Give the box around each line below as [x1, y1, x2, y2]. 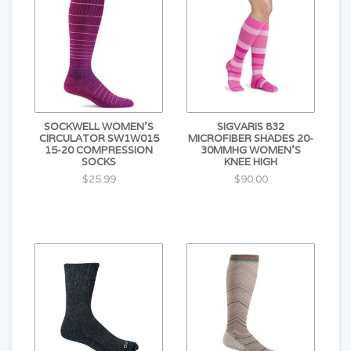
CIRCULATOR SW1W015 [38, 132, 159, 145]
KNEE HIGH [224, 155, 277, 168]
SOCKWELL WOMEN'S [44, 120, 154, 133]
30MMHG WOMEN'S [201, 143, 301, 157]
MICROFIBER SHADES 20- [188, 132, 313, 145]
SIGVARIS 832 [217, 120, 284, 133]
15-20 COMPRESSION [45, 143, 153, 157]
